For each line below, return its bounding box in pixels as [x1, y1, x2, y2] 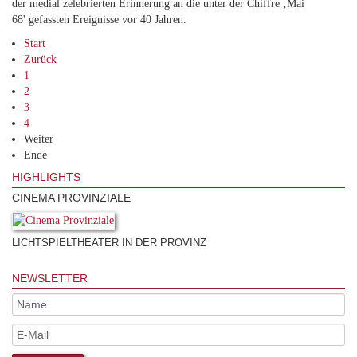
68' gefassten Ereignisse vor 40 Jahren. [12, 13, 186, 25]
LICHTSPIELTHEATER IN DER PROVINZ [12, 236, 206, 249]
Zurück [24, 53, 57, 65]
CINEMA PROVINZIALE [12, 190, 131, 204]
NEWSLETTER [12, 271, 88, 284]
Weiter [24, 132, 53, 145]
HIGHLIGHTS [12, 170, 80, 183]
